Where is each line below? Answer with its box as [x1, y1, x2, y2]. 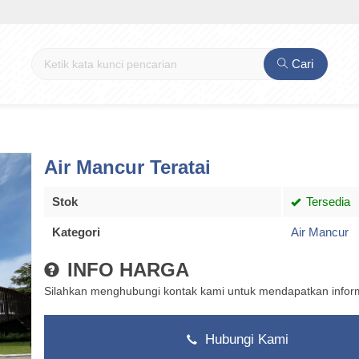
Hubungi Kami [201, 332, 289, 346]
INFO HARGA [62, 259, 189, 280]
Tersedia [303, 195, 350, 208]
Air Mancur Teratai [44, 156, 211, 178]
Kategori [52, 225, 100, 239]
